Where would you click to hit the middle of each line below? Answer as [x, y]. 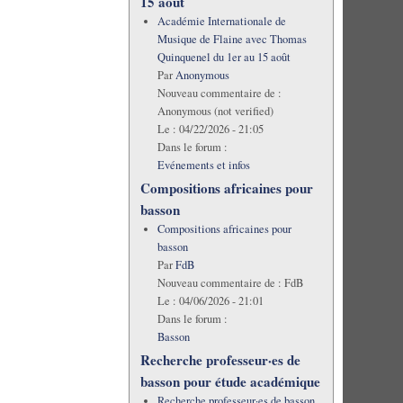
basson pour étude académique [230, 382]
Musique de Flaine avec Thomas [232, 39]
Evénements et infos [203, 165]
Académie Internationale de [221, 21]
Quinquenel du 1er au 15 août [224, 57]
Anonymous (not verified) [215, 111]
